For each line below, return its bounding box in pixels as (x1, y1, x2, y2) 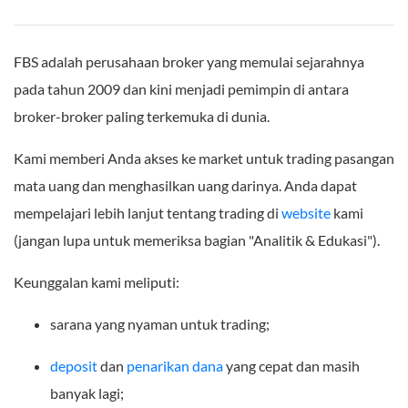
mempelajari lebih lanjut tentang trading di (14, 203, 281, 221)
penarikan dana (127, 356, 223, 374)
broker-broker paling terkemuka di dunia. (14, 107, 270, 125)
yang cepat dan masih (223, 356, 360, 374)
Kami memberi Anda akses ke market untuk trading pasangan (14, 148, 394, 167)
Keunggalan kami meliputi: (14, 272, 179, 291)
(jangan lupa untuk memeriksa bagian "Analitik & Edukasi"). (14, 230, 380, 249)
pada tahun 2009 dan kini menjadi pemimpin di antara (14, 79, 349, 97)
